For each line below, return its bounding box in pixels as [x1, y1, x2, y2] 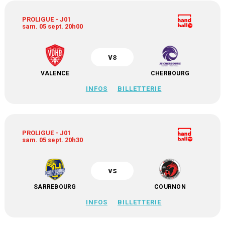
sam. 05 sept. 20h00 [22, 23, 83, 30]
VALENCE [40, 70, 70, 77]
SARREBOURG [34, 183, 76, 190]
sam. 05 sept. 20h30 [22, 136, 83, 144]
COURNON [154, 183, 186, 190]
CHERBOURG [150, 70, 190, 77]
